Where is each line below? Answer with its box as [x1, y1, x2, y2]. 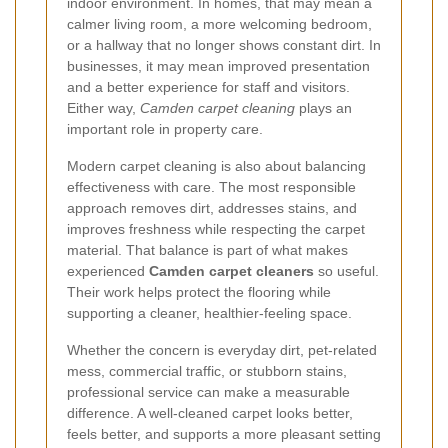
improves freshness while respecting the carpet [67, 220, 365, 237]
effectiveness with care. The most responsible [67, 178, 356, 195]
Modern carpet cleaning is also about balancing [67, 157, 366, 174]
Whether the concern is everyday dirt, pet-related [67, 341, 377, 358]
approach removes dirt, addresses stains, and [67, 199, 357, 216]
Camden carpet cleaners [149, 262, 314, 279]
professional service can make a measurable [67, 383, 350, 400]
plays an [295, 99, 352, 116]
